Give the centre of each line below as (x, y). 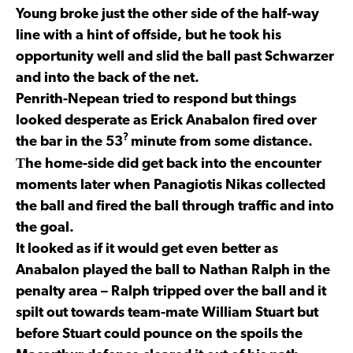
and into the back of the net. (108, 78)
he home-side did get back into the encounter (173, 164)
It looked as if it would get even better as (147, 249)
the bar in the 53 (69, 142)
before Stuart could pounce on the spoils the (159, 334)
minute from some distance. (222, 142)
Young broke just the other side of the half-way (167, 14)
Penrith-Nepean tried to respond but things (156, 99)
